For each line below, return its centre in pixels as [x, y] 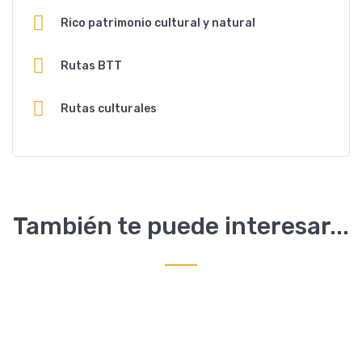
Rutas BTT [91, 65]
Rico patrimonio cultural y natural [158, 23]
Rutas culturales [109, 108]
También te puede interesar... [181, 226]
